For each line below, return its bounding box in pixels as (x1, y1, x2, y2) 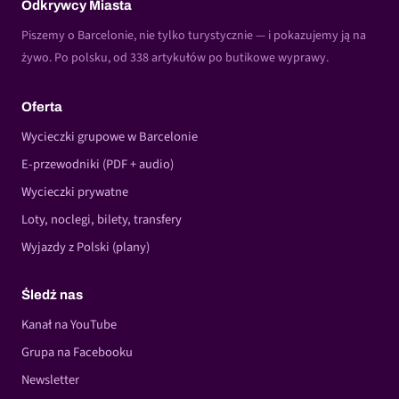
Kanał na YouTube (21, 315, 117, 335)
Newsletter (21, 370, 79, 390)
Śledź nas (21, 288, 83, 303)
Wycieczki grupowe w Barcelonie (21, 127, 198, 147)
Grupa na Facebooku (21, 343, 133, 362)
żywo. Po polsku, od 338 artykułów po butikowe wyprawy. (21, 49, 329, 68)
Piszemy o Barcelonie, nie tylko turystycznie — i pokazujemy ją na (21, 27, 366, 45)
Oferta (21, 100, 62, 115)
